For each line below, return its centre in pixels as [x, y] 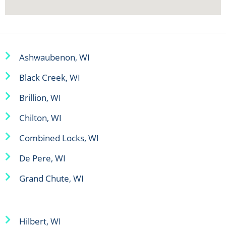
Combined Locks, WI [59, 138]
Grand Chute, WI [51, 178]
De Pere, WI [42, 158]
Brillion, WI [40, 97]
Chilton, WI [40, 118]
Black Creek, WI [49, 77]
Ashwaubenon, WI [54, 57]
